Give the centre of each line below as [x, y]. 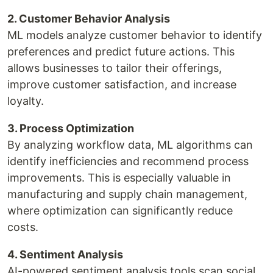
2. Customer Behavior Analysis [89, 19]
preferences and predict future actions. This [121, 51]
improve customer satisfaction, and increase [122, 84]
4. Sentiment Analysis [65, 254]
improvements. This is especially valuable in [119, 178]
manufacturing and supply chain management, [127, 194]
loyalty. [26, 101]
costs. [23, 227]
